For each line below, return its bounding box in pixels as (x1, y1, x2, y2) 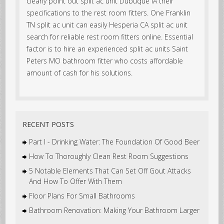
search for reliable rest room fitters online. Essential (26, 31, 193, 41)
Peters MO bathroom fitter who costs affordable (26, 55, 183, 65)
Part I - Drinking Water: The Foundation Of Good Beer (29, 137, 200, 147)
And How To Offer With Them (29, 176, 122, 186)
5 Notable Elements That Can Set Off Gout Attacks (29, 166, 191, 176)
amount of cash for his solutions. (26, 67, 133, 77)
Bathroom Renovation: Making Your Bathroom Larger (29, 205, 200, 215)
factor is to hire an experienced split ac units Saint (26, 43, 188, 53)
